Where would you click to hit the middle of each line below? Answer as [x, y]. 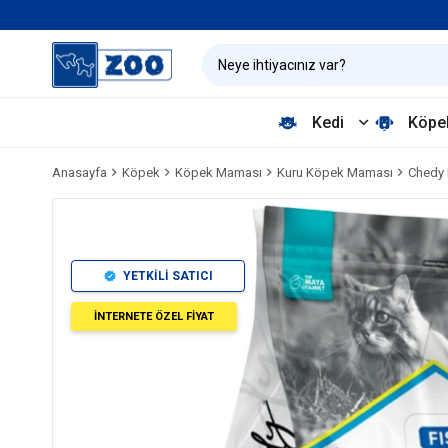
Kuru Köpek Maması [335, 172]
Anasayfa [79, 172]
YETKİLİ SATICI [168, 276]
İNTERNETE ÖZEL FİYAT [154, 316]
